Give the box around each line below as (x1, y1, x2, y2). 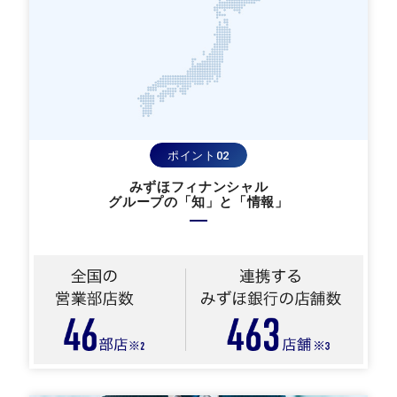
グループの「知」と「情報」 (108, 193, 289, 210)
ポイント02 (167, 148, 230, 162)
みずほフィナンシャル (128, 178, 269, 195)
